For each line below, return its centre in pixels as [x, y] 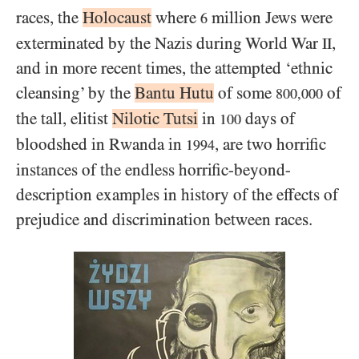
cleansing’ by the [75, 93]
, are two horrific [270, 144]
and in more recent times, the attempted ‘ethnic [174, 68]
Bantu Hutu [174, 93]
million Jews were [270, 18]
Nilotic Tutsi [155, 119]
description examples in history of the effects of [177, 195]
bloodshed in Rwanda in [101, 144]
